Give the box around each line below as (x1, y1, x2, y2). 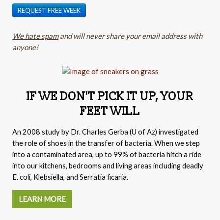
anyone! (12, 42, 38, 52)
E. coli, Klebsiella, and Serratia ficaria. (12, 173, 128, 182)
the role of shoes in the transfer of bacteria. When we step (12, 139, 200, 148)
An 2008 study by (12, 128, 71, 137)
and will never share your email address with (58, 31, 202, 40)
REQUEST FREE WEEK (18, 6, 81, 14)
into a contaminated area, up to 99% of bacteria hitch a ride (12, 150, 201, 159)
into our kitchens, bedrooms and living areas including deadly (12, 162, 203, 170)
